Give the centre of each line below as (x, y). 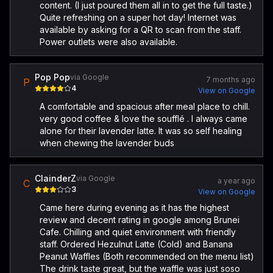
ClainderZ (55, 178)
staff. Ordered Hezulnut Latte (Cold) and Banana (136, 244)
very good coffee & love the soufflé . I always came (144, 119)
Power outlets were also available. (108, 42)
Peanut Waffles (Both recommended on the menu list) (147, 256)
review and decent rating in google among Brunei (140, 220)
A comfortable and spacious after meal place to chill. (145, 106)
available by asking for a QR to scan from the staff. (140, 30)
